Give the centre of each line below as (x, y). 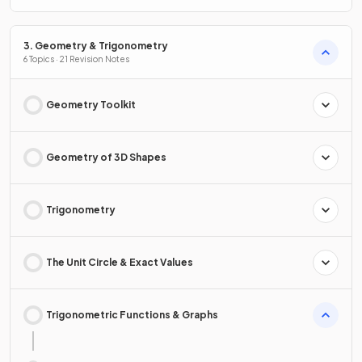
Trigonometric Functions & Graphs (132, 315)
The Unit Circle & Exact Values (120, 263)
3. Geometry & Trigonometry (96, 46)
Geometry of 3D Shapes (106, 158)
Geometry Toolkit (91, 105)
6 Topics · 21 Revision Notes (76, 59)
